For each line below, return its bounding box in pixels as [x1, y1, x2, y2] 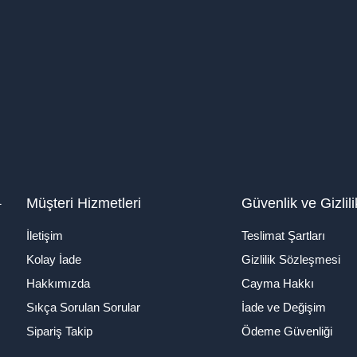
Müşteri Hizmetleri [26, 195, 142, 212]
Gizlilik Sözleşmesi [241, 253, 341, 267]
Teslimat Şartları [241, 229, 326, 243]
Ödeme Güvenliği [241, 324, 333, 339]
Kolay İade [26, 253, 82, 267]
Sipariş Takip [26, 324, 93, 339]
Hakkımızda [26, 277, 91, 291]
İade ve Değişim [241, 300, 327, 315]
